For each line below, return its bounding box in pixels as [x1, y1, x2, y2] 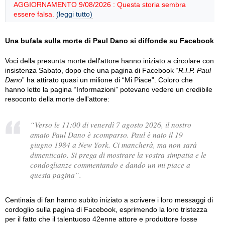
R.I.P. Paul [178, 66, 211, 74]
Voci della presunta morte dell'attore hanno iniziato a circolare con [5, 57, 214, 65]
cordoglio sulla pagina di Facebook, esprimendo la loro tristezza [5, 205, 207, 213]
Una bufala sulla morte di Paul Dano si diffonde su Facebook [5, 37, 214, 45]
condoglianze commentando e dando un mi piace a [30, 159, 190, 170]
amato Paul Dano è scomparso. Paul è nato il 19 [30, 129, 183, 140]
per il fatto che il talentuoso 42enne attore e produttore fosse [5, 214, 197, 223]
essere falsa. [14, 10, 56, 18]
